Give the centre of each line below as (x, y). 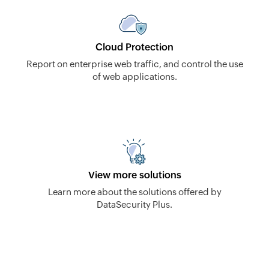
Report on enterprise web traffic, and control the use (134, 64)
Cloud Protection (134, 47)
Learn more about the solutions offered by (134, 192)
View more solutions (134, 175)
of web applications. (134, 76)
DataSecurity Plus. (134, 204)
